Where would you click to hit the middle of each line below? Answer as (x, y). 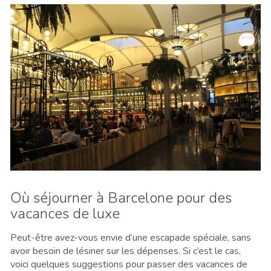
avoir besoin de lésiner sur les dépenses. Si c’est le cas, (126, 251)
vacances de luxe (65, 214)
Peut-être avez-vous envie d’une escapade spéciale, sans (131, 238)
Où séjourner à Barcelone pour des (121, 198)
